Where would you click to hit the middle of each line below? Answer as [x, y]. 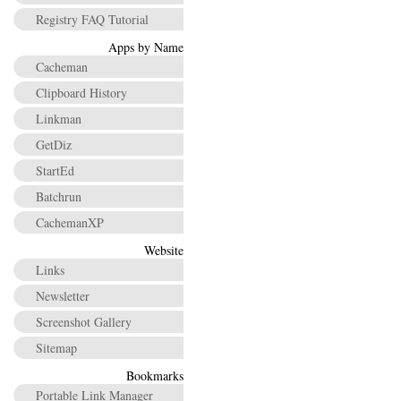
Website [164, 250]
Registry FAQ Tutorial [92, 19]
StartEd [55, 171]
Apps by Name [146, 47]
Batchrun [59, 196]
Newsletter [63, 296]
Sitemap [56, 348]
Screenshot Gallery [84, 322]
